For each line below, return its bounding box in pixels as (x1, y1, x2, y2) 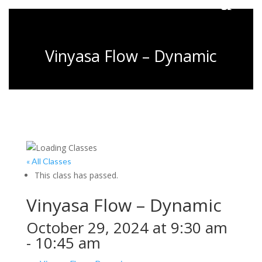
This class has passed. (34, 170, 118, 181)
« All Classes (26, 156, 71, 166)
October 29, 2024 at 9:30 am (26, 217, 227, 238)
